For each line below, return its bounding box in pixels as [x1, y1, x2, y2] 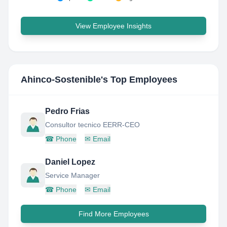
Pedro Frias [45, 107, 90, 116]
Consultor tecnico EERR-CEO [45, 121, 140, 129]
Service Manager [45, 171, 100, 179]
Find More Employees [78, 210, 149, 218]
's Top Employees [101, 74, 177, 85]
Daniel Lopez [45, 158, 95, 166]
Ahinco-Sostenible [21, 74, 101, 85]
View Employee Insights [75, 22, 152, 30]
